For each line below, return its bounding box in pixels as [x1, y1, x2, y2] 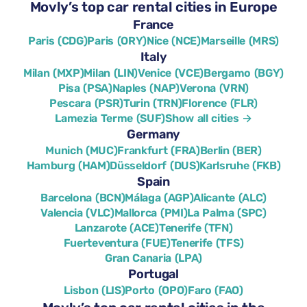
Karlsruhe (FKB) [199, 159, 281, 172]
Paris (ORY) [87, 34, 147, 47]
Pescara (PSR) [49, 97, 123, 110]
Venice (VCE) [137, 66, 204, 79]
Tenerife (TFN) [158, 221, 233, 234]
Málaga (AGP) [125, 191, 194, 204]
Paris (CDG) [28, 34, 88, 47]
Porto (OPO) [125, 284, 188, 297]
